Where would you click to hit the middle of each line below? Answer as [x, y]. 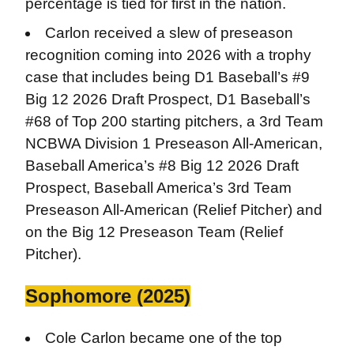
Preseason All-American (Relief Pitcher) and [173, 209]
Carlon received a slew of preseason [169, 32]
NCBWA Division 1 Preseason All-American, [173, 143]
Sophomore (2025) [107, 296]
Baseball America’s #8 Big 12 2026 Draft [162, 165]
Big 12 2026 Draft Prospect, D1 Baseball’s [168, 99]
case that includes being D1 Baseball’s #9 [167, 77]
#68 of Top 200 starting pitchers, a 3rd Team [174, 121]
